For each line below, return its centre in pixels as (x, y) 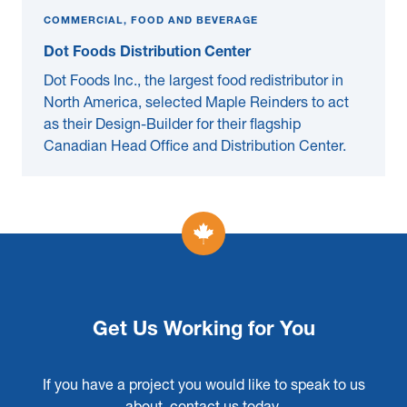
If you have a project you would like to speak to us (203, 387)
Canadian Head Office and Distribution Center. (195, 148)
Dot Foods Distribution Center (147, 54)
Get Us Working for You (203, 331)
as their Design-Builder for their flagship (172, 126)
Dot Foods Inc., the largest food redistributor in (194, 83)
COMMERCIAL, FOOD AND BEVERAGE (151, 21)
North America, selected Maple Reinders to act (196, 104)
